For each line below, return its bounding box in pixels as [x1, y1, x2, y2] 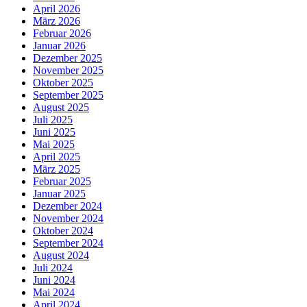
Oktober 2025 [33, 76, 93, 88]
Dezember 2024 [33, 199, 102, 212]
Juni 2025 [33, 125, 75, 138]
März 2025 [33, 162, 80, 175]
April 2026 [33, 2, 80, 14]
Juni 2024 [33, 273, 75, 286]
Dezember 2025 [33, 51, 102, 64]
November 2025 [33, 64, 103, 76]
